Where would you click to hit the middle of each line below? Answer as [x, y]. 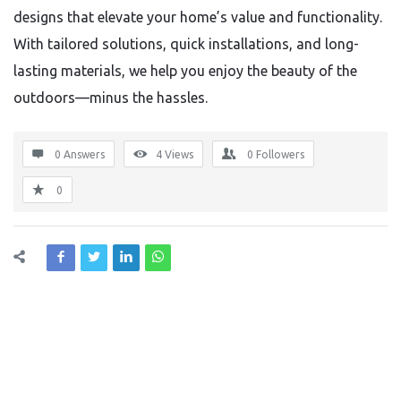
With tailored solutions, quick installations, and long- [186, 44]
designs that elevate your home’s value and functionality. [198, 17]
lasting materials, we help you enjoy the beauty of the [185, 71]
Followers [280, 154]
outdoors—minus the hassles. [111, 98]
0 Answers [80, 154]
